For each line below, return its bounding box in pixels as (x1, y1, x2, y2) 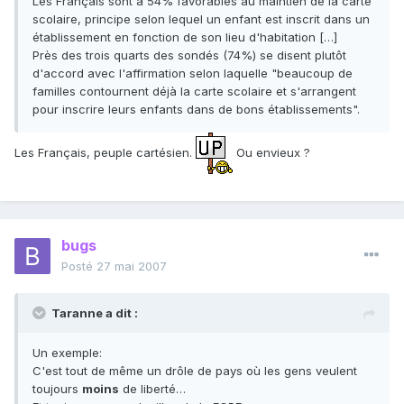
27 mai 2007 (96, 259, 167, 274)
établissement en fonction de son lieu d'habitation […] (32, 30, 337, 45)
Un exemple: (32, 345, 102, 361)
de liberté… (119, 381, 186, 397)
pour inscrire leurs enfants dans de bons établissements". (32, 102, 360, 117)
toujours (32, 381, 82, 397)
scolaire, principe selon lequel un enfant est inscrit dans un (32, 12, 370, 27)
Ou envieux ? (233, 144, 310, 160)
